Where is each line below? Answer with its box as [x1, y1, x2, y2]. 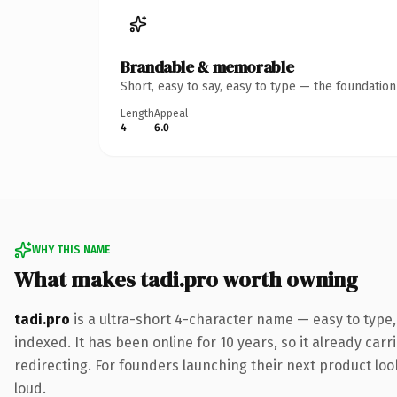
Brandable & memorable [121, 55, 294, 78]
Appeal [154, 106, 188, 120]
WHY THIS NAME [32, 243, 110, 256]
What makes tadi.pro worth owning [14, 264, 358, 294]
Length [121, 106, 154, 120]
